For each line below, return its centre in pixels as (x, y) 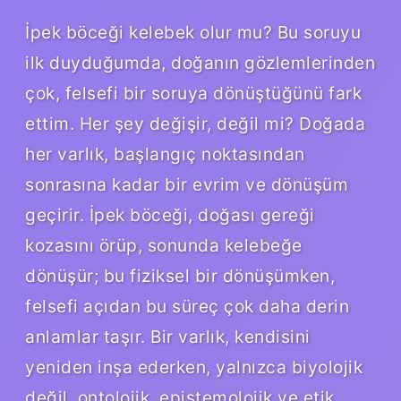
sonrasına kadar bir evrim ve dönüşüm (187, 184)
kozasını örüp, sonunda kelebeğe (164, 245)
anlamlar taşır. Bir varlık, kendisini (168, 336)
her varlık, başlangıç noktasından (165, 154)
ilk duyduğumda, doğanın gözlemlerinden (200, 62)
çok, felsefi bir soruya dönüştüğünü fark (193, 93)
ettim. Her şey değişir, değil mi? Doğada (195, 123)
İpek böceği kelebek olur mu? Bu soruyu (193, 32)
